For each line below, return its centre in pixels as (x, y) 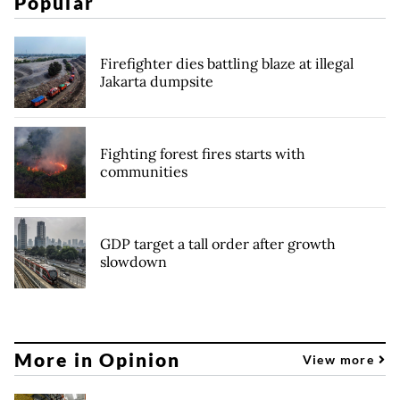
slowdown (133, 262)
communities (144, 172)
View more (340, 359)
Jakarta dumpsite (157, 82)
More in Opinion (98, 359)
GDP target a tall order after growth (218, 244)
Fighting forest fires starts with (203, 154)
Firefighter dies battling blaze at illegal (227, 64)
